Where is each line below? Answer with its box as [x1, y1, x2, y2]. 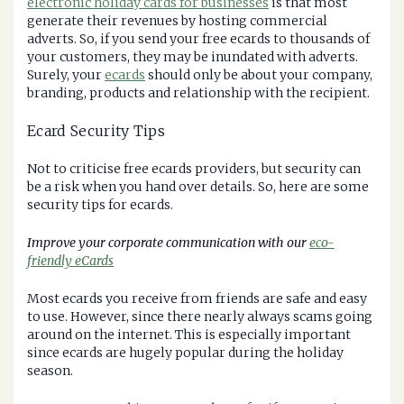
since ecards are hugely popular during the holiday [27, 344, 344, 362]
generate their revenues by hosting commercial [27, 13, 327, 30]
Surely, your [27, 67, 105, 84]
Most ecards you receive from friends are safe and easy [27, 290, 367, 308]
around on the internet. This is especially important [27, 326, 351, 344]
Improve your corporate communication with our [27, 234, 309, 252]
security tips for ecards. [27, 197, 173, 214]
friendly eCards [27, 252, 114, 270]
